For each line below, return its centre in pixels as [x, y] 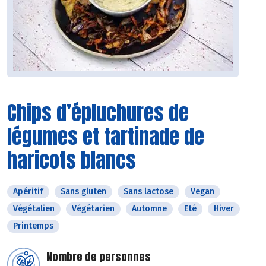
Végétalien [34, 209]
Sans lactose [148, 192]
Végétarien [93, 209]
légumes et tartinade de [106, 137]
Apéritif [28, 192]
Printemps [33, 226]
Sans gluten [83, 192]
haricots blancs [72, 160]
